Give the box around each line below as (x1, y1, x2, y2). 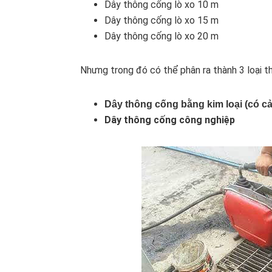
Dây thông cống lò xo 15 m (104, 14, 219, 26)
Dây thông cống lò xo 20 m (104, 30, 219, 42)
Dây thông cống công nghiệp (104, 114, 235, 126)
